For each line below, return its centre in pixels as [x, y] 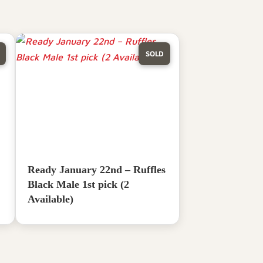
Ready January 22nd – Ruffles [97, 169]
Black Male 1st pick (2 [78, 184]
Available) [50, 199]
